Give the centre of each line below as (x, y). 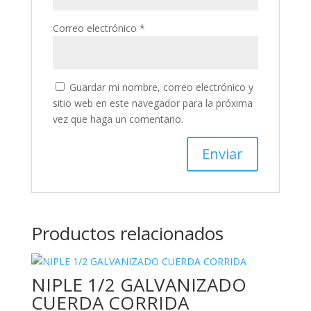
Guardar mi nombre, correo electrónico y (161, 87)
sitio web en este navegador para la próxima (152, 103)
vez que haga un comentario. (118, 119)
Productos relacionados (127, 233)
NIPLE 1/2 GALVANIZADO (138, 285)
